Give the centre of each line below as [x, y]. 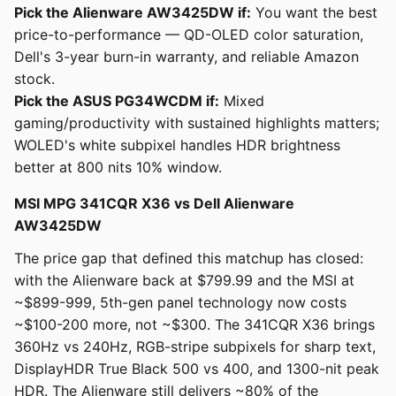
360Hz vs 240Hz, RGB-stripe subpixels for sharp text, [195, 347]
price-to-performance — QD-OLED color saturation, [189, 35]
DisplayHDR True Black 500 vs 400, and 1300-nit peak [197, 369]
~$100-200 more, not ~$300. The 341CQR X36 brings [194, 325]
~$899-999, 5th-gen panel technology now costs [180, 303]
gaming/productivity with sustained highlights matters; [197, 123]
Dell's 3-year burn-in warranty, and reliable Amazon [187, 57]
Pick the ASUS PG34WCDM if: [117, 101]
